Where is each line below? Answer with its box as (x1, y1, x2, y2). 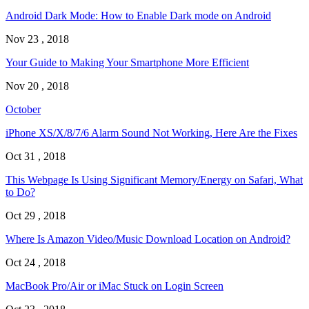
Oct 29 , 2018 (6, 210, 66, 222)
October (6, 103, 41, 116)
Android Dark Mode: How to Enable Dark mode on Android (6, 10, 271, 22)
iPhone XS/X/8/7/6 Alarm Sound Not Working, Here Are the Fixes (6, 127, 297, 139)
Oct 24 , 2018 (6, 257, 66, 269)
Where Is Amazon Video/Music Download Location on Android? (6, 233, 290, 246)
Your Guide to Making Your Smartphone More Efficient (6, 57, 249, 69)
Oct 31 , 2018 (6, 150, 66, 163)
